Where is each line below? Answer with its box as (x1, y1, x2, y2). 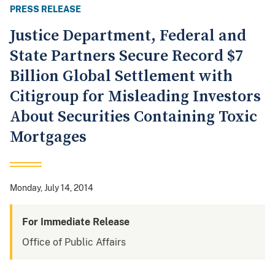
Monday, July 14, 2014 (10, 183, 93, 193)
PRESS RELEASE (10, 4, 81, 15)
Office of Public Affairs (22, 236, 126, 249)
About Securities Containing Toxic (10, 107, 257, 128)
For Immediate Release (22, 216, 130, 228)
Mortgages (10, 127, 87, 148)
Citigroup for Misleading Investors (10, 87, 261, 107)
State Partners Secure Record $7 (10, 46, 243, 67)
